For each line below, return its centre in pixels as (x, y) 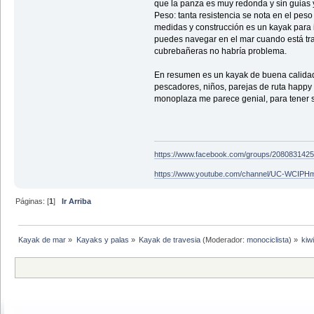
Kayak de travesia (169, 239)
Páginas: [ (33, 201)
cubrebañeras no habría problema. (220, 52)
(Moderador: (223, 239)
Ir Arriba (77, 201)
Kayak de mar (42, 239)
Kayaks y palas (102, 239)
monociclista (267, 239)
